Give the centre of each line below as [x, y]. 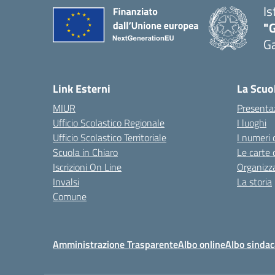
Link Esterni [82, 89]
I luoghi [252, 123]
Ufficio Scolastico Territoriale [110, 137]
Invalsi [66, 182]
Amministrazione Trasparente [115, 244]
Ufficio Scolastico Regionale [109, 123]
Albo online [202, 244]
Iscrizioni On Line [87, 167]
